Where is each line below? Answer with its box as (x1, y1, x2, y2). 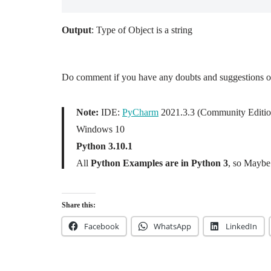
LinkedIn (226, 221, 257, 232)
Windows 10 (76, 124, 125, 134)
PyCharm (122, 107, 158, 117)
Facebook (84, 221, 119, 232)
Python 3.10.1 (76, 141, 132, 151)
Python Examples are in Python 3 (88, 158, 228, 168)
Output (62, 25, 91, 35)
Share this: (62, 201, 96, 209)
